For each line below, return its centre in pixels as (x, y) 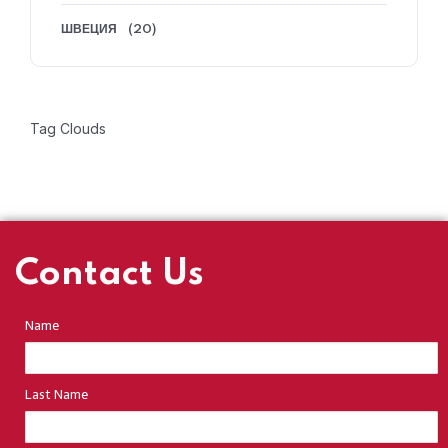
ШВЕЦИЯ (89, 30)
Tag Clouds (68, 129)
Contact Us (109, 274)
